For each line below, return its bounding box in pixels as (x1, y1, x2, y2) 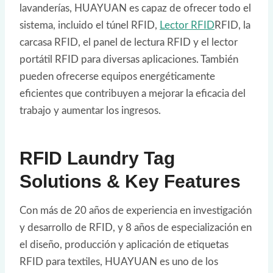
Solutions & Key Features (19, 171, 241, 192)
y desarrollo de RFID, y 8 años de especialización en (19, 222, 252, 233)
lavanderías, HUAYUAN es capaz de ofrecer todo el (19, 3, 251, 14)
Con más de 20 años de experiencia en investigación (19, 205, 252, 216)
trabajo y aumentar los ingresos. (19, 105, 161, 116)
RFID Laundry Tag (19, 148, 175, 169)
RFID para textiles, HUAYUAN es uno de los (19, 257, 218, 268)
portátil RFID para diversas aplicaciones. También (19, 54, 238, 65)
